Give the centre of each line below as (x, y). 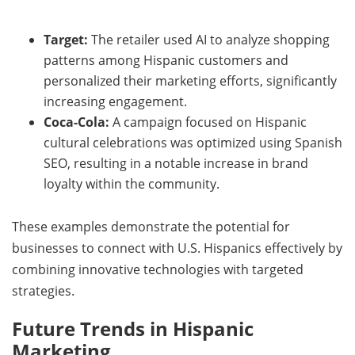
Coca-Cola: (76, 122)
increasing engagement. (115, 101)
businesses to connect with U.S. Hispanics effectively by (177, 248)
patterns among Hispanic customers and (166, 60)
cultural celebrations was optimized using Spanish (193, 142)
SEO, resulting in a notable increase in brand (176, 163)
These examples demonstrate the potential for (151, 226)
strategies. (43, 290)
